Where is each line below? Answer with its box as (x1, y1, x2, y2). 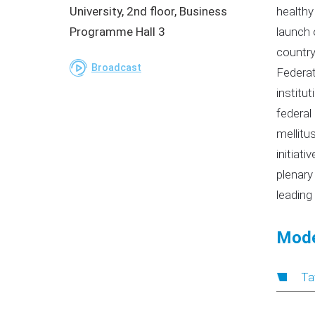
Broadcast (91, 62, 141, 74)
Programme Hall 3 (70, 25, 165, 39)
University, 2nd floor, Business (70, 4, 227, 18)
